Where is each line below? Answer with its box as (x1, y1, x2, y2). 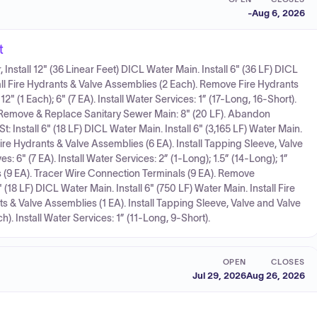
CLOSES (270, 257, 305, 266)
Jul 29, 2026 (192, 270, 246, 281)
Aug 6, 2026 (252, 7, 305, 18)
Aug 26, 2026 (246, 270, 305, 281)
